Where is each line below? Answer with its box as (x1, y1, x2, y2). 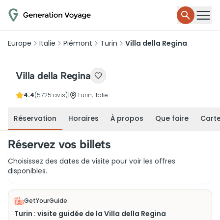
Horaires (68, 113, 99, 123)
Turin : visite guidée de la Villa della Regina (14, 209, 166, 219)
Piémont (63, 38, 92, 48)
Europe (8, 38, 31, 48)
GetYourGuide (24, 196, 67, 205)
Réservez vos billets (8, 137, 110, 151)
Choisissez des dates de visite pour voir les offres (8, 156, 175, 166)
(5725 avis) (34, 91, 68, 99)
